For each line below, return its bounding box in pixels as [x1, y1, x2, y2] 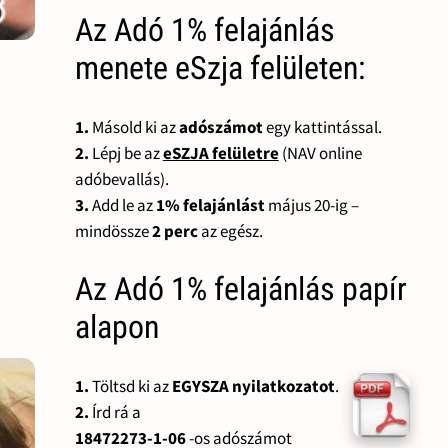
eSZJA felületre [162, 141, 279, 164]
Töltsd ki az [88, 374, 172, 397]
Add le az [88, 193, 156, 216]
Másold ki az [88, 115, 179, 138]
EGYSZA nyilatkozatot [171, 374, 335, 397]
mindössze [74, 219, 152, 242]
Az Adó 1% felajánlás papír [74, 270, 407, 309]
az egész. [197, 219, 263, 242]
